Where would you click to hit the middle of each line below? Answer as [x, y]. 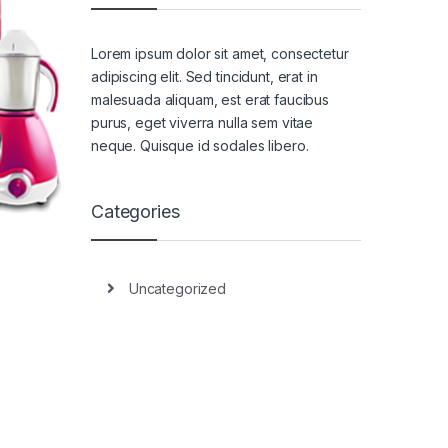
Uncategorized [177, 289]
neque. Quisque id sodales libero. [200, 145]
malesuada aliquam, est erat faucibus [210, 99]
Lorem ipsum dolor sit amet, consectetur [220, 53]
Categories [135, 211]
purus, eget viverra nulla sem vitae [202, 122]
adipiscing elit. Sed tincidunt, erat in [204, 76]
